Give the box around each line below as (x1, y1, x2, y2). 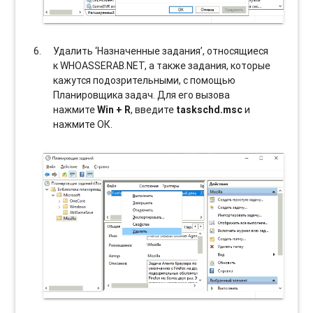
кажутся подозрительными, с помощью (53, 74, 236, 87)
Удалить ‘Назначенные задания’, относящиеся (53, 45, 269, 58)
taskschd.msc (176, 103, 243, 117)
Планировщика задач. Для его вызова (53, 89, 231, 102)
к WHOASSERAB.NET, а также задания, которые (53, 59, 271, 73)
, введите (131, 103, 177, 117)
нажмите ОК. (53, 118, 113, 131)
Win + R (97, 103, 131, 117)
